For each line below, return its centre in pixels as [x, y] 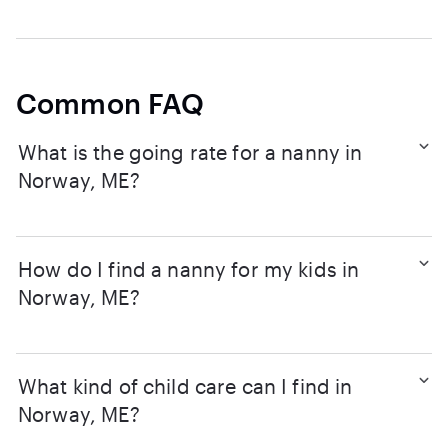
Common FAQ [110, 103]
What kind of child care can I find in [185, 386]
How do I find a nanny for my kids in [189, 269]
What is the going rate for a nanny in [190, 152]
